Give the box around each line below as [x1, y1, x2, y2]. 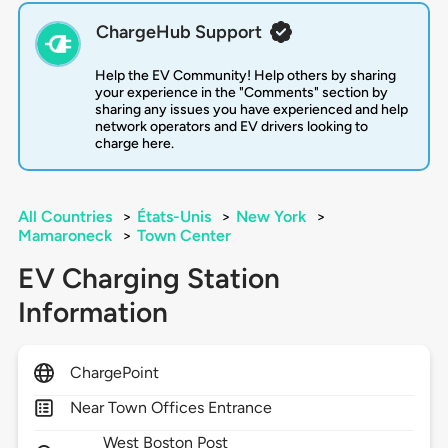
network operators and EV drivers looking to [94, 118, 368, 136]
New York [235, 207, 306, 227]
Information [17, 295, 168, 330]
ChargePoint [69, 363, 160, 383]
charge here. [94, 135, 174, 153]
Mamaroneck [17, 226, 112, 246]
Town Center [136, 226, 231, 246]
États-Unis [136, 207, 211, 227]
